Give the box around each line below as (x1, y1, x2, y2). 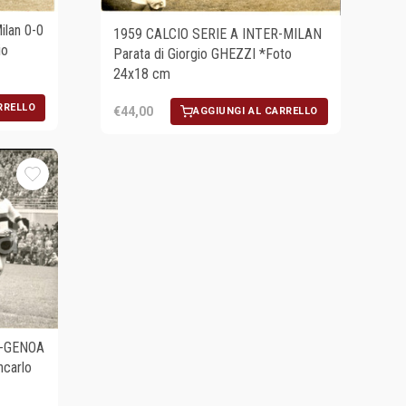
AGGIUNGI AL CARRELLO (193, 105, 318, 118)
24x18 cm (113, 65, 171, 83)
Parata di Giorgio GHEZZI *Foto (113, 45, 293, 63)
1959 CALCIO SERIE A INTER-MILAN (113, 25, 323, 43)
